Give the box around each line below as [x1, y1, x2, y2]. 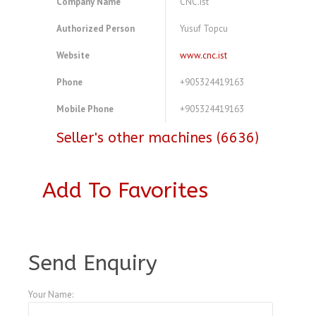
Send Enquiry [28, 250, 157, 276]
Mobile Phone [56, 103, 114, 116]
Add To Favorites [42, 178, 208, 204]
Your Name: [28, 288, 73, 301]
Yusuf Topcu [180, 23, 228, 35]
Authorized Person [56, 23, 135, 35]
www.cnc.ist [180, 49, 227, 62]
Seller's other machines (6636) [56, 130, 259, 147]
